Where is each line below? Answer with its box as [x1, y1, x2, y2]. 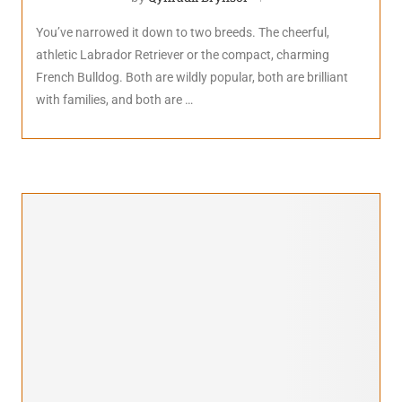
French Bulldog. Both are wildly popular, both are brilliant [36, 70, 348, 84]
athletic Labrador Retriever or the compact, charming [36, 48, 329, 62]
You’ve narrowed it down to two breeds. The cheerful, [36, 25, 329, 39]
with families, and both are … [36, 92, 193, 107]
